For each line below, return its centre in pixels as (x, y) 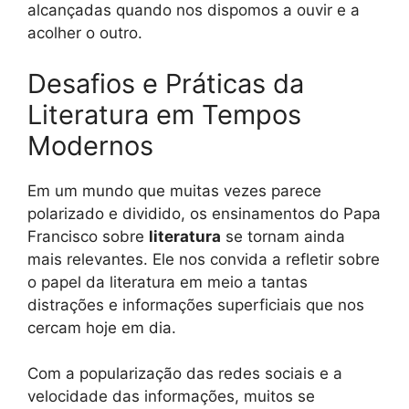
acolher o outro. (85, 33)
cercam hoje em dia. (102, 327)
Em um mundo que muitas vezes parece (174, 190)
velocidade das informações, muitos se (171, 397)
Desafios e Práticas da (166, 83)
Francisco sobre (88, 236)
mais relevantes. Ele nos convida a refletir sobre (204, 259)
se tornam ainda (283, 236)
